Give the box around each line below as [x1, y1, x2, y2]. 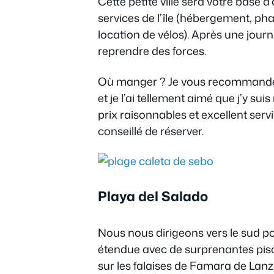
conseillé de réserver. [98, 122, 204, 139]
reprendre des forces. [98, 43, 206, 59]
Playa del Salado [98, 187, 208, 206]
